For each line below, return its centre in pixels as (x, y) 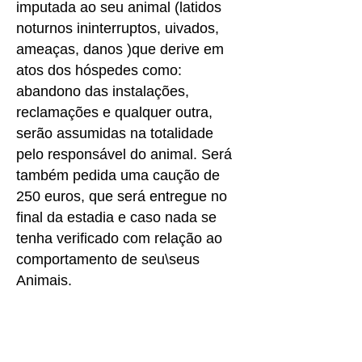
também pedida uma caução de (118, 175)
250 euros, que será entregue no (122, 196)
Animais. (44, 280)
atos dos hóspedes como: (99, 70)
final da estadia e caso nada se (116, 217)
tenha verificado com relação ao (119, 238)
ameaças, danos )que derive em (120, 49)
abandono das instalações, (103, 91)
